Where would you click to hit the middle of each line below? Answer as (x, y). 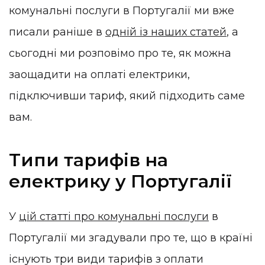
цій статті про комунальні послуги (114, 216)
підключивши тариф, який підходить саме (127, 96)
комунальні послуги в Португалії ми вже (122, 10)
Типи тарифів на (88, 160)
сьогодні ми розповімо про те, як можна (120, 53)
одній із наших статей (166, 32)
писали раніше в (57, 32)
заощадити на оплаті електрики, (99, 74)
